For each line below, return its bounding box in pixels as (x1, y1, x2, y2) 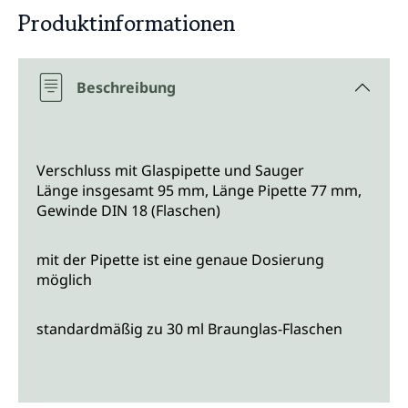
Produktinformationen (18, 7, 235, 40)
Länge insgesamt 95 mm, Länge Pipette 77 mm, (36, 180, 362, 201)
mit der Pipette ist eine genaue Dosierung (36, 250, 324, 270)
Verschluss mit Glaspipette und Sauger (36, 160, 311, 181)
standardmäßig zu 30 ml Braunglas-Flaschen (36, 319, 342, 340)
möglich (36, 270, 92, 291)
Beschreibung (76, 77, 176, 98)
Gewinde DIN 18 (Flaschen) (36, 200, 231, 221)
